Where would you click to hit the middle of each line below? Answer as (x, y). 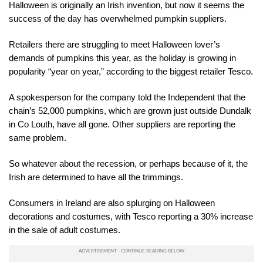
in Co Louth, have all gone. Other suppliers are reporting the (122, 124)
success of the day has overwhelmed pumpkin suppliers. (118, 19)
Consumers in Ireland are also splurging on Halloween (112, 203)
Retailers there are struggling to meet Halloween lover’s (114, 45)
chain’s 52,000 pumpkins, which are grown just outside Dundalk (130, 111)
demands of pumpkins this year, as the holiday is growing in (122, 58)
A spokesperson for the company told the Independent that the (127, 97)
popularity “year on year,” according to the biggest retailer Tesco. (131, 72)
